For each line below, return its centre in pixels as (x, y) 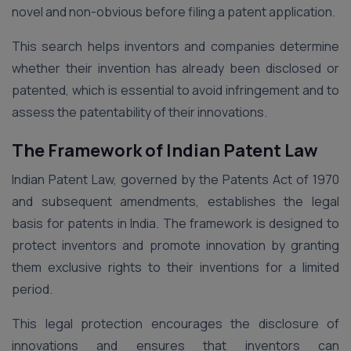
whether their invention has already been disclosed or (175, 68)
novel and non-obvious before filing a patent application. (174, 12)
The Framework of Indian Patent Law (165, 150)
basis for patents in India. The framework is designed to (175, 223)
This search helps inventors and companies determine (175, 46)
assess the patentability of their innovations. (139, 112)
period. (32, 289)
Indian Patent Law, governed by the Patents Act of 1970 (175, 179)
